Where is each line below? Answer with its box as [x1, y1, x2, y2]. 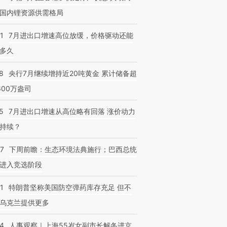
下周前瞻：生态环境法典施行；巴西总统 [9, 145, 137, 154]
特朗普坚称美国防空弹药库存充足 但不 [9, 183, 131, 192]
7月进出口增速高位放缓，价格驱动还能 [9, 31, 133, 40]
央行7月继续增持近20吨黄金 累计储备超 [9, 69, 137, 78]
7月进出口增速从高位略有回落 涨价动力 [9, 107, 135, 116]
